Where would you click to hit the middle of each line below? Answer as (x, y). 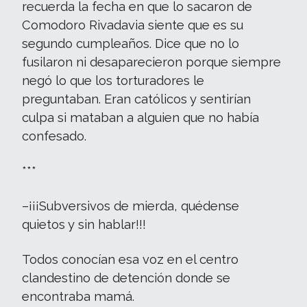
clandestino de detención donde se (126, 278)
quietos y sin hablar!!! (84, 224)
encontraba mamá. (78, 296)
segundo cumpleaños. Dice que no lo (131, 44)
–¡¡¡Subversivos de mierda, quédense (131, 206)
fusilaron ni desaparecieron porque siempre (151, 62)
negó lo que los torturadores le (113, 81)
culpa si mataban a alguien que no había (140, 118)
